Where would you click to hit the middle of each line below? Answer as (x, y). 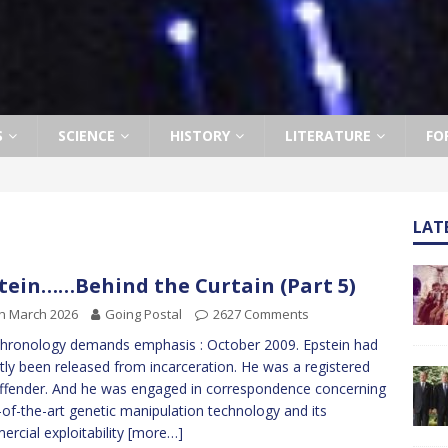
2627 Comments (261, 314)
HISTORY (200, 135)
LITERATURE (328, 135)
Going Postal (143, 314)
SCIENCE (86, 135)
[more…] (155, 432)
